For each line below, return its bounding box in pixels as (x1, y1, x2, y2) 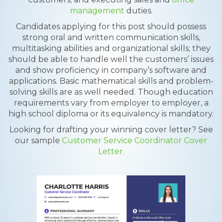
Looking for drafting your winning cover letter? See (9, 125, 213, 134)
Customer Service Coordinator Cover (62, 136, 207, 145)
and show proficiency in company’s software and (15, 65, 207, 75)
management (69, 6, 124, 15)
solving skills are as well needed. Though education (9, 87, 213, 97)
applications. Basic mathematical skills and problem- (8, 76, 214, 86)
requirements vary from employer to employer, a (13, 98, 209, 108)
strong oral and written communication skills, (22, 33, 200, 42)
